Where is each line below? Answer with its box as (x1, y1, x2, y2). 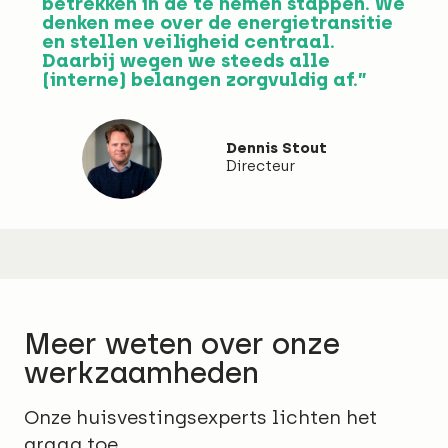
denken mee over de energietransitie (42, 10, 393, 34)
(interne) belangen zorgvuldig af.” (42, 67, 367, 91)
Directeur (226, 156, 295, 175)
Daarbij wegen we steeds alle (42, 48, 330, 72)
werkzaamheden (24, 354, 259, 390)
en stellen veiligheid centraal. (42, 29, 335, 53)
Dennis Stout (226, 138, 327, 157)
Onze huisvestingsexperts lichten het (24, 406, 377, 430)
